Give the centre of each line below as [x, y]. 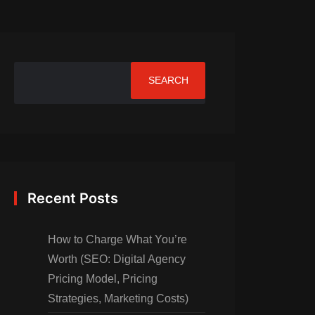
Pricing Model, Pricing [103, 279]
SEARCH [168, 81]
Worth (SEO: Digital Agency [117, 259]
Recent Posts [73, 198]
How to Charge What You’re [117, 239]
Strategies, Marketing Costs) [118, 298]
